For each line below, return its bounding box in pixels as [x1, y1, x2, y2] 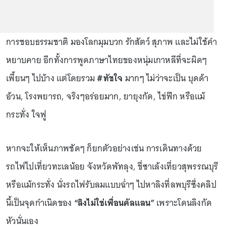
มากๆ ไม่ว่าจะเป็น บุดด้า [123, 71, 209, 86]
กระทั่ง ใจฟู [6, 107, 49, 122]
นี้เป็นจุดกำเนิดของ [6, 195, 72, 210]
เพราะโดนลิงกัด [154, 195, 212, 210]
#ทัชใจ [97, 71, 123, 86]
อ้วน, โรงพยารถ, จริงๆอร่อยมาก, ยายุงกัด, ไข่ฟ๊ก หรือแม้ [6, 89, 205, 104]
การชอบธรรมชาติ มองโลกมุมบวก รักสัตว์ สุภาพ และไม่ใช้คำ [6, 34, 217, 49]
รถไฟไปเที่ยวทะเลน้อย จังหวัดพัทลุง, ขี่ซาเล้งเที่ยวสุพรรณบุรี [6, 159, 218, 174]
